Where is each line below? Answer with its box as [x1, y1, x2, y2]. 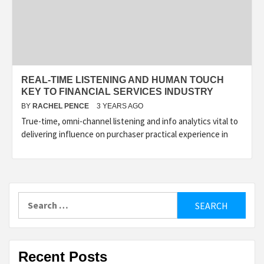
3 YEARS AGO [97, 102, 143, 110]
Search [18, 193, 47, 204]
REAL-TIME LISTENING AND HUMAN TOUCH [21, 75, 224, 85]
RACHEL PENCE [32, 102, 91, 110]
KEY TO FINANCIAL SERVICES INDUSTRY [21, 87, 213, 97]
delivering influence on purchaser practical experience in [21, 128, 228, 140]
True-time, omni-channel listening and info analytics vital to [21, 115, 238, 127]
